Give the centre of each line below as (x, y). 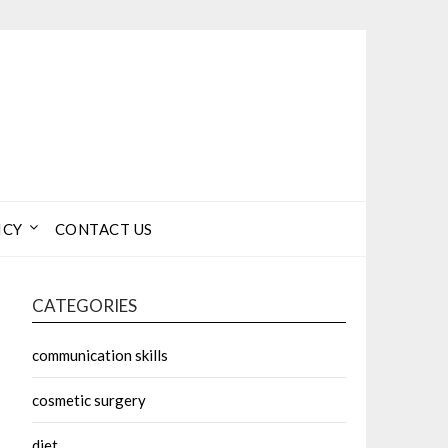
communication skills (100, 355)
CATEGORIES (84, 305)
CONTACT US (103, 229)
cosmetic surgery (89, 400)
